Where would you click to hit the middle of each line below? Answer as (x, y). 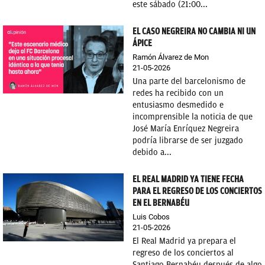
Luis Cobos (151, 217)
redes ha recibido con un (178, 93)
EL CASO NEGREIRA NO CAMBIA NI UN (194, 31)
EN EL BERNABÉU (161, 203)
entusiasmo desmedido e (178, 105)
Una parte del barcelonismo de (189, 81)
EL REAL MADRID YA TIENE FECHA (188, 179)
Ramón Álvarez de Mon (171, 57)
